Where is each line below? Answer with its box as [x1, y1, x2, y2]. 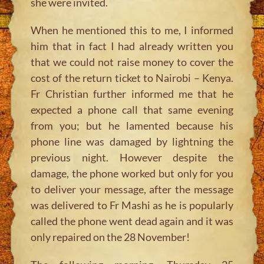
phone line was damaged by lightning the [31, 134, 233, 148]
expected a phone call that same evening [31, 103, 233, 116]
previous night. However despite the [31, 150, 233, 164]
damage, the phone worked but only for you [31, 166, 233, 180]
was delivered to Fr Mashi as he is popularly [31, 198, 233, 212]
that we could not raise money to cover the [31, 55, 233, 68]
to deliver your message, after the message [31, 182, 233, 196]
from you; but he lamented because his [31, 118, 233, 132]
